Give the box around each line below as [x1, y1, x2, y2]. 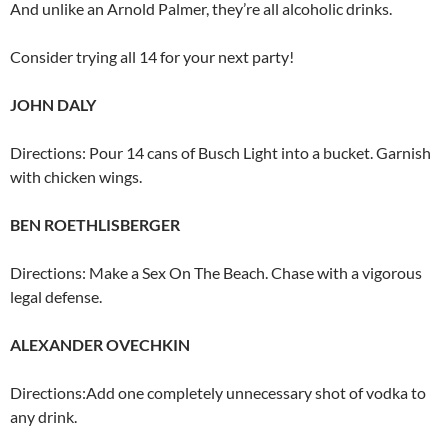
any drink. [10, 407, 77, 426]
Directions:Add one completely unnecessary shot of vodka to [10, 383, 426, 402]
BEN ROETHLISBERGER [10, 215, 180, 234]
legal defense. [10, 287, 102, 306]
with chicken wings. [10, 167, 142, 186]
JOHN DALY [10, 95, 96, 114]
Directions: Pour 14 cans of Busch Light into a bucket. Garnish [10, 143, 431, 162]
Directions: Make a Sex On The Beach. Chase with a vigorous [10, 263, 422, 282]
